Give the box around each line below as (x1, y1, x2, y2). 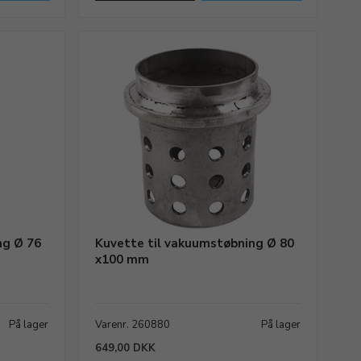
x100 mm (94, 251, 149, 268)
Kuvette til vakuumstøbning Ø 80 (94, 235, 294, 251)
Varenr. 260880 (94, 317, 170, 332)
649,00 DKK (94, 341, 156, 355)
